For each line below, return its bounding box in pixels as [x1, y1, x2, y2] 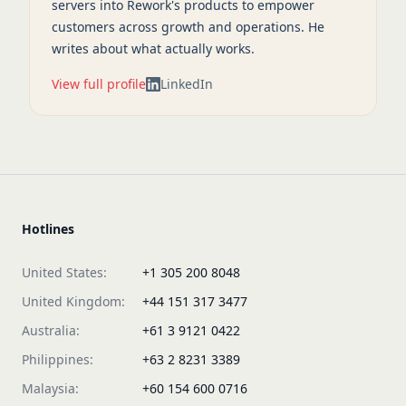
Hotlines [22, 220, 74, 237]
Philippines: [22, 351, 93, 368]
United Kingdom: [22, 293, 125, 310]
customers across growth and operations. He [52, 18, 324, 35]
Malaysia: [22, 380, 79, 397]
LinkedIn [160, 75, 213, 92]
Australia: [22, 322, 80, 339]
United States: [22, 264, 107, 281]
